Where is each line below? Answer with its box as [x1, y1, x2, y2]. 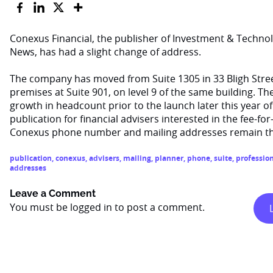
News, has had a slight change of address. [10, 45, 201, 58]
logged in [70, 200, 112, 214]
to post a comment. [112, 200, 205, 214]
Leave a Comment [10, 188, 96, 199]
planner [155, 153, 183, 163]
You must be [10, 200, 70, 214]
